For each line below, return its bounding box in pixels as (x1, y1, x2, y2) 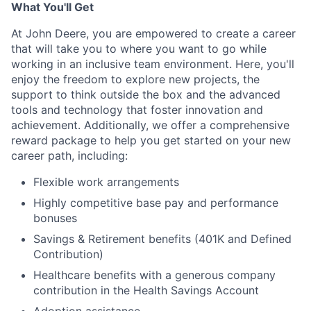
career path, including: (11, 149, 128, 162)
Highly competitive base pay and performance (33, 196, 278, 210)
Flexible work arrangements (33, 175, 179, 189)
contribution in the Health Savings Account (33, 283, 259, 297)
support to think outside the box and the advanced (11, 87, 280, 101)
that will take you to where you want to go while (11, 42, 267, 56)
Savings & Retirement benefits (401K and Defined (33, 232, 292, 246)
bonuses (33, 211, 77, 225)
